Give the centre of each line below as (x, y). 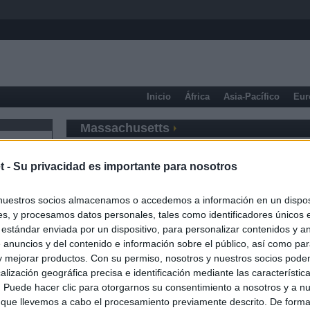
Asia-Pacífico (252, 97)
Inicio (159, 97)
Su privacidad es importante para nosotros (125, 166)
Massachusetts (125, 128)
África (197, 97)
